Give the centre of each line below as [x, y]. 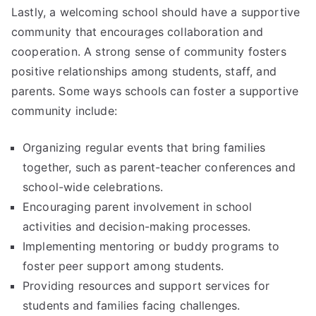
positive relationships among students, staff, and [144, 71]
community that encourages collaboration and [137, 31]
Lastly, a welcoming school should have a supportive [156, 12]
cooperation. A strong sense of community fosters [149, 51]
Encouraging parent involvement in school [138, 206]
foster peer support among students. [123, 266]
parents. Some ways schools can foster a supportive [155, 91]
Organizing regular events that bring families [144, 147]
